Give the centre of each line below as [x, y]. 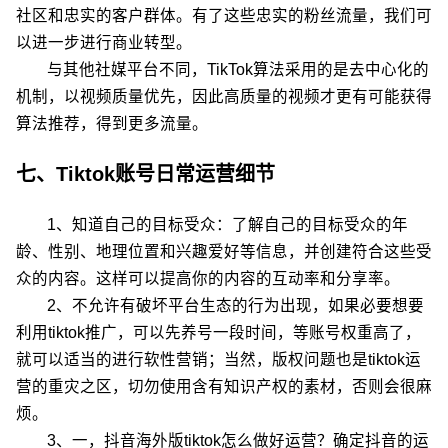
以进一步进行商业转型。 [104, 42]
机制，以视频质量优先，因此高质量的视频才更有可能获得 [224, 96]
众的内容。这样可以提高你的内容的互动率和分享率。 [208, 278]
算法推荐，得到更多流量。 [112, 123]
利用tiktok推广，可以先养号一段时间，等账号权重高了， [218, 332]
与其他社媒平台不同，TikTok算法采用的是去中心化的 [238, 69]
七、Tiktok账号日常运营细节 [145, 174]
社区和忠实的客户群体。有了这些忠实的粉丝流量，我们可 [224, 15]
